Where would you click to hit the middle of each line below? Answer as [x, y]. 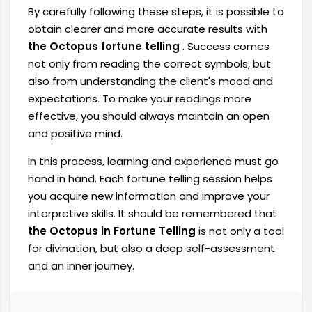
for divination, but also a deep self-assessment [151, 249]
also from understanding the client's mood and [150, 81]
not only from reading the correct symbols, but [149, 64]
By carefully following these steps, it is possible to [156, 12]
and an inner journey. [81, 266]
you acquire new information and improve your [149, 196]
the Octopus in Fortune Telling [112, 231]
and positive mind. [75, 134]
